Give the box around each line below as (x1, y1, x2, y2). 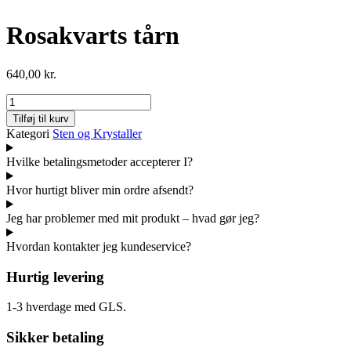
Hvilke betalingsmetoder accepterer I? (6, 154, 193, 168)
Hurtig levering (6, 268, 104, 285)
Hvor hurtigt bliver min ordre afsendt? (6, 183, 194, 197)
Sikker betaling (6, 329, 104, 346)
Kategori (6, 126, 49, 140)
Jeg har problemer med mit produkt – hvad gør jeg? (6, 211, 259, 225)
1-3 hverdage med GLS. (6, 300, 126, 314)
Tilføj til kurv (13, 112, 69, 125)
